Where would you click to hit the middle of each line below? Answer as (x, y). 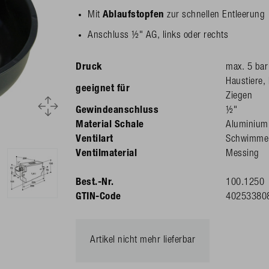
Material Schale (110, 125)
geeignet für (103, 89)
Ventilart (95, 139)
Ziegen (239, 96)
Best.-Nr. (95, 183)
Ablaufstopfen (135, 15)
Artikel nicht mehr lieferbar (143, 240)
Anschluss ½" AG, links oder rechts (158, 35)
